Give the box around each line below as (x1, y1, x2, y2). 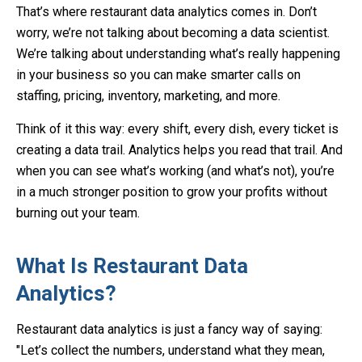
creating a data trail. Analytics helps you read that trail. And (16, 142, 343, 158)
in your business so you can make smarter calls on (16, 67, 301, 82)
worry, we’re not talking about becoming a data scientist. (16, 25, 330, 40)
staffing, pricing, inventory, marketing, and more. (16, 88, 280, 103)
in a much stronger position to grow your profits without (16, 184, 327, 200)
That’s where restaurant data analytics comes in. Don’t (16, 4, 317, 19)
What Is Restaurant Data (16, 254, 248, 278)
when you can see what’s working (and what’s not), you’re (16, 163, 335, 179)
